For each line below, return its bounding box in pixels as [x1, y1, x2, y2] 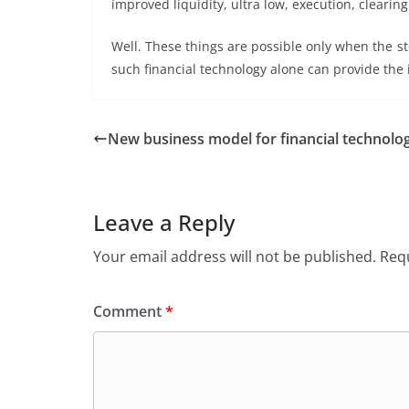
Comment [93, 300, 165, 321]
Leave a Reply [93, 206, 235, 237]
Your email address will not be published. [93, 246, 376, 267]
